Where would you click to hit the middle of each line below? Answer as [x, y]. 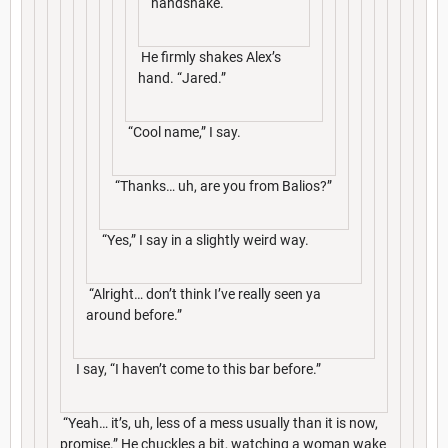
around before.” [134, 314]
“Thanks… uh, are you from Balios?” [222, 185]
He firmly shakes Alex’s [209, 56]
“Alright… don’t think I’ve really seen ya [203, 293]
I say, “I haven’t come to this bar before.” [197, 368]
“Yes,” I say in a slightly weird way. [204, 239]
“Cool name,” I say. [183, 131]
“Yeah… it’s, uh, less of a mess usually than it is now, [219, 422]
